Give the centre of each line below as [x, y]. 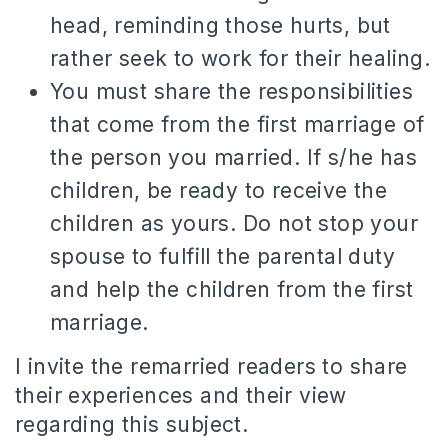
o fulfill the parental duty [267, 256]
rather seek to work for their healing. [240, 58]
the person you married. [175, 157]
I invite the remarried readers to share [211, 366]
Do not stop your [330, 223]
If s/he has [362, 157]
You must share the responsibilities [231, 91]
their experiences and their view [181, 395]
